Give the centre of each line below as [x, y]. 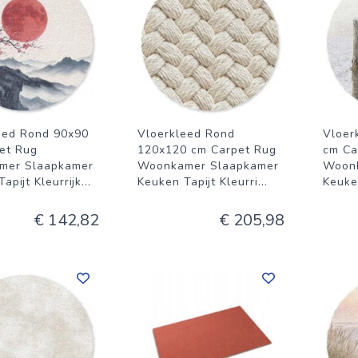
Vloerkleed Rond [186, 134]
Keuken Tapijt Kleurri [198, 182]
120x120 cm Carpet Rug [207, 150]
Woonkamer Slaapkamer [208, 166]
